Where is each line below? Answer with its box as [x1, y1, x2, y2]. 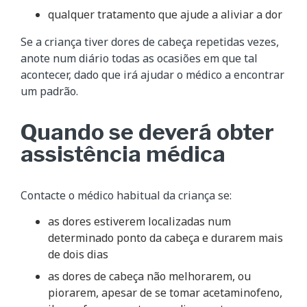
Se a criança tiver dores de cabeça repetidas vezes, [21, 34, 279, 50]
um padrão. [21, 84, 78, 99]
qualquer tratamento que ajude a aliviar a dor [48, 7, 282, 23]
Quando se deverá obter [21, 119, 274, 146]
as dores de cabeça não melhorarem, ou [48, 269, 251, 284]
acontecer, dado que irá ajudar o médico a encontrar [21, 67, 284, 83]
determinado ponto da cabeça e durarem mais [48, 230, 283, 246]
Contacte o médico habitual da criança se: [21, 188, 232, 204]
